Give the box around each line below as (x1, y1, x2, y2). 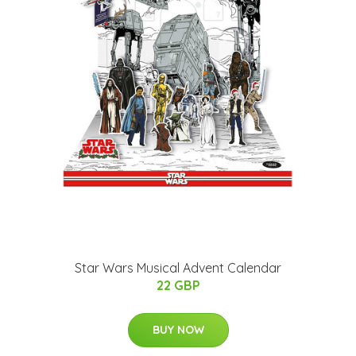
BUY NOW (152, 323, 204, 338)
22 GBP (156, 277, 200, 294)
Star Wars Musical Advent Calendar (75, 260, 281, 277)
